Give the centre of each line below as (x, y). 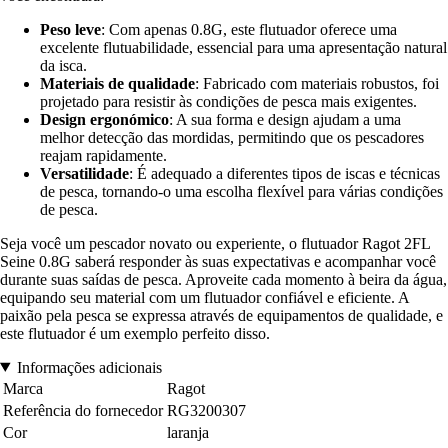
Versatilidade (84, 173)
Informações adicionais (89, 367)
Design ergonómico (104, 119)
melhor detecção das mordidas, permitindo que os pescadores (232, 137)
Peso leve (70, 29)
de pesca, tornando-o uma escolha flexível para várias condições (241, 191)
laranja (188, 432)
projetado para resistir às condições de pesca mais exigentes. (228, 101)
